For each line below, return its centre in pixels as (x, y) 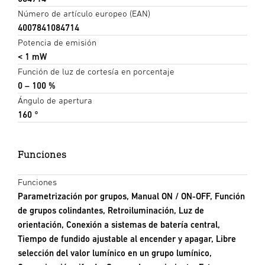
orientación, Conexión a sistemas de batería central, (119, 225)
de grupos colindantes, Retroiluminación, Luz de (111, 211)
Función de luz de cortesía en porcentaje (96, 72)
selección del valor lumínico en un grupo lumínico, (115, 253)
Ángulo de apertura (55, 101)
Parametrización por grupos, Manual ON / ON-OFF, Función (131, 196)
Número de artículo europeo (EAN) (84, 14)
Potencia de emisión (57, 43)
